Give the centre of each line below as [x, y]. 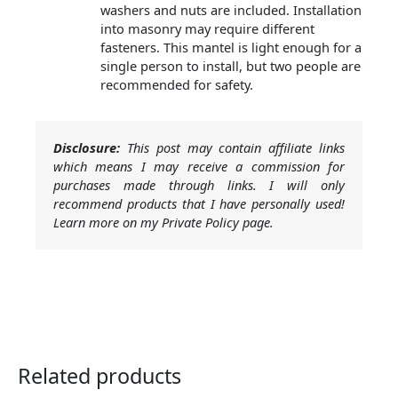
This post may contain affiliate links [232, 148]
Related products [99, 376]
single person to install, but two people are [230, 66]
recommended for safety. [176, 85]
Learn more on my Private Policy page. [163, 223]
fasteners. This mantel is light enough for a [231, 48]
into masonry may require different [207, 29]
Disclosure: [87, 148]
